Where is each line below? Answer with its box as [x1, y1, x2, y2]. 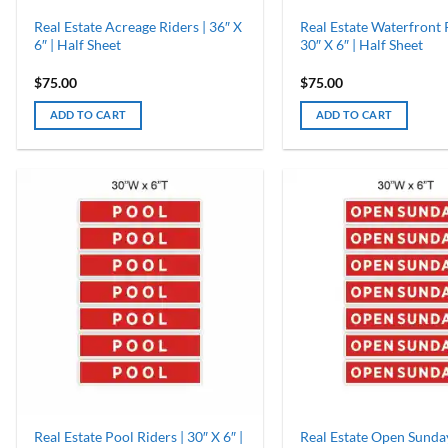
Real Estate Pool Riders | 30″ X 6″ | [33, 428, 243, 446]
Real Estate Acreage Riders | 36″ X [33, 18, 242, 36]
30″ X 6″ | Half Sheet [299, 36, 423, 54]
